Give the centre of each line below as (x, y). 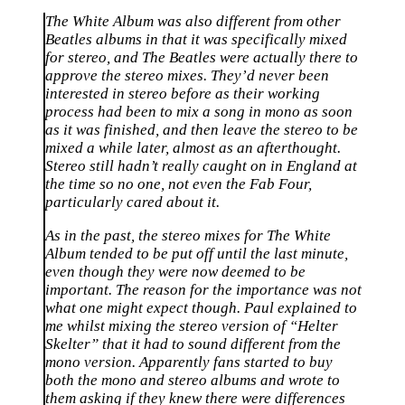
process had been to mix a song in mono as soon (199, 112)
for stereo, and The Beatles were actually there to (202, 58)
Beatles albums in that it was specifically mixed (196, 40)
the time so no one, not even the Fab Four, (179, 184)
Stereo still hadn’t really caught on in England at (201, 166)
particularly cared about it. (132, 202)
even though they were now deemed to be (175, 271)
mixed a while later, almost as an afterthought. (193, 148)
